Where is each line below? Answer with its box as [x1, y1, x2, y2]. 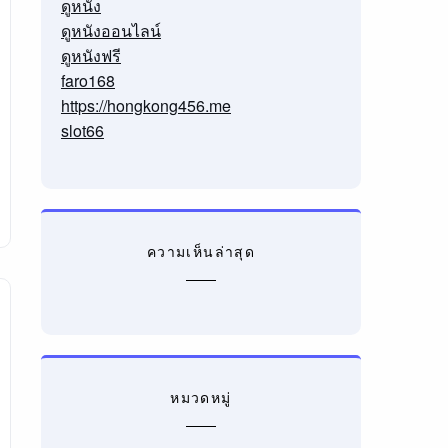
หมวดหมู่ [170, 387, 232, 407]
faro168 [60, 69, 115, 92]
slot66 [60, 119, 104, 142]
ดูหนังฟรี [60, 44, 121, 67]
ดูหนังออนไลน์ [60, 19, 161, 42]
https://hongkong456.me [60, 94, 231, 117]
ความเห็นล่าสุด [146, 241, 256, 261]
